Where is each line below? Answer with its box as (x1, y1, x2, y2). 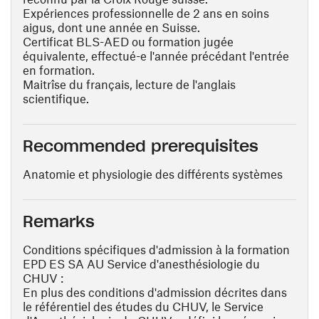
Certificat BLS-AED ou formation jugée (23, 34, 234, 48)
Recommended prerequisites (23, 136, 258, 156)
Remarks (23, 211, 95, 231)
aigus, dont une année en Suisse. (23, 20, 200, 34)
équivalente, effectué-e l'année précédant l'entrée (23, 48, 289, 63)
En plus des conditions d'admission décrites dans (23, 285, 287, 299)
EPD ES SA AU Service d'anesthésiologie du (23, 256, 260, 271)
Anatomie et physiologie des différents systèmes (23, 167, 283, 181)
